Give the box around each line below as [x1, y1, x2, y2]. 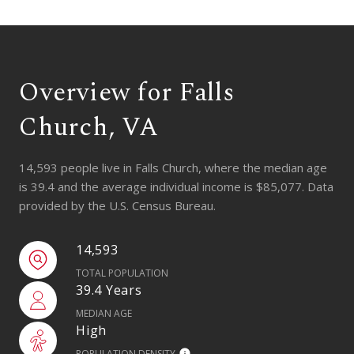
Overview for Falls [19, 73, 235, 112]
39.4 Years [76, 281, 142, 299]
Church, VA [19, 107, 159, 147]
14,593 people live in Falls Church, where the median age [19, 159, 327, 175]
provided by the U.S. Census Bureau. [19, 197, 216, 213]
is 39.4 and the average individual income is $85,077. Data [19, 178, 333, 194]
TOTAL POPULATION [76, 265, 168, 280]
